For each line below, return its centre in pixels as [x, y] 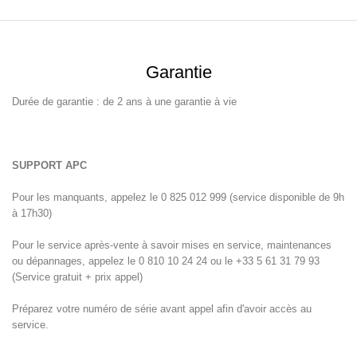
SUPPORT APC [49, 166]
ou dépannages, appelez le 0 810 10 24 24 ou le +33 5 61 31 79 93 [166, 261]
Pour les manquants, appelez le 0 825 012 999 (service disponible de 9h [178, 198]
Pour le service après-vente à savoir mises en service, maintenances [172, 245]
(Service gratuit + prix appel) [77, 277]
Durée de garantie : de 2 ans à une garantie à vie [124, 102]
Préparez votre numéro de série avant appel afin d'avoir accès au [162, 309]
